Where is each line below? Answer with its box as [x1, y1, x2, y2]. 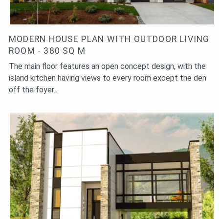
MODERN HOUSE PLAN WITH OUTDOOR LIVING [9, 34, 210, 44]
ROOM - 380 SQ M [9, 45, 86, 56]
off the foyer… [9, 85, 59, 94]
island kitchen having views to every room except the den [9, 73, 206, 83]
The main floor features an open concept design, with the [9, 61, 206, 71]
